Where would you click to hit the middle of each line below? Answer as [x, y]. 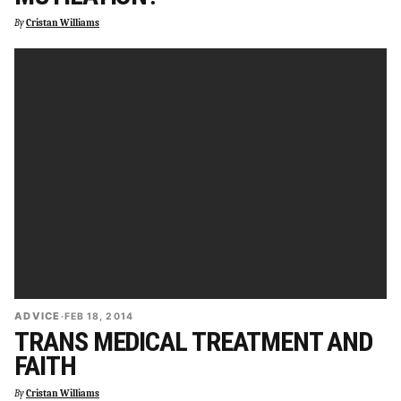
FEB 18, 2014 [98, 316]
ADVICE [38, 316]
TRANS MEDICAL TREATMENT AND [194, 341]
